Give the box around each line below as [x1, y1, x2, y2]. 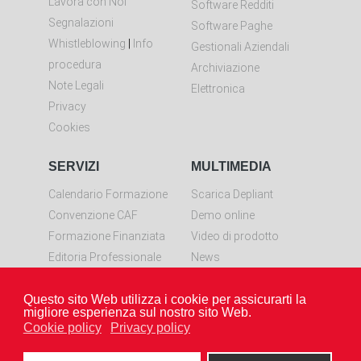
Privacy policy [110, 320, 190, 334]
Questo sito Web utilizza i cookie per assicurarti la [23, 292, 306, 306]
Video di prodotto [190, 229, 279, 243]
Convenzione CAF [48, 208, 138, 222]
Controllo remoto [48, 271, 136, 284]
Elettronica [190, 81, 245, 95]
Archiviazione [190, 60, 259, 74]
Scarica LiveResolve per [48, 292, 168, 305]
